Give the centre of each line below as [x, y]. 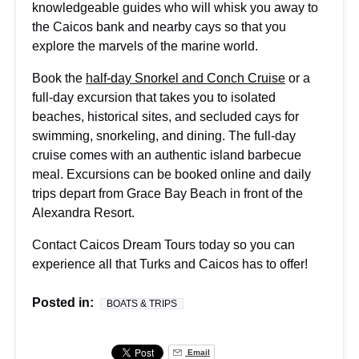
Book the [59, 78]
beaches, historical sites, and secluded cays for [165, 116]
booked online [215, 174]
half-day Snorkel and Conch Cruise [186, 78]
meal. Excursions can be [103, 174]
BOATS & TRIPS [142, 303]
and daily [283, 174]
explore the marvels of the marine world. [145, 46]
